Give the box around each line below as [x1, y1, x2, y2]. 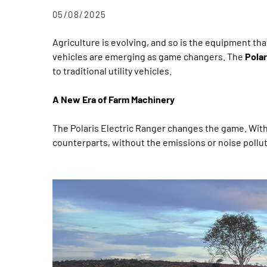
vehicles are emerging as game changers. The [52, 50, 245, 62]
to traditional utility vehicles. [52, 64, 172, 76]
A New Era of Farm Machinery [52, 93, 175, 105]
